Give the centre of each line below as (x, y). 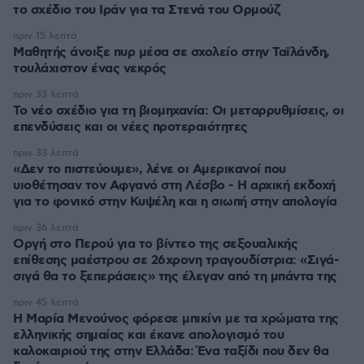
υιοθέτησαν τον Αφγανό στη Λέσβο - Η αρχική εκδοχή (174, 185)
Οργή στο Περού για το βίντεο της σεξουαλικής (155, 244)
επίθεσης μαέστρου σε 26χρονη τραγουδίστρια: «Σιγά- (176, 260)
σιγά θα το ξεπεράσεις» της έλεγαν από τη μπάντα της (175, 276)
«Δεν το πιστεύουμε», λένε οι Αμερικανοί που (149, 169)
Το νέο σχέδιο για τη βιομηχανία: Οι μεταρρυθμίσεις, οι (178, 110)
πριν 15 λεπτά (45, 36)
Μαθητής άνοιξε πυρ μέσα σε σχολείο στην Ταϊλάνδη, (171, 52)
